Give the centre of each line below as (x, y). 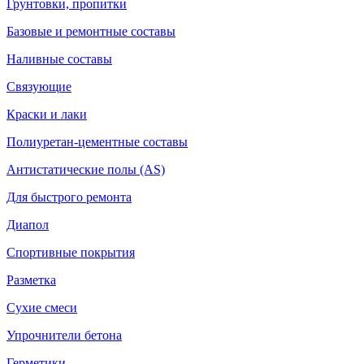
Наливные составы (59, 59)
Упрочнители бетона (64, 335)
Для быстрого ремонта (69, 197)
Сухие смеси (42, 308)
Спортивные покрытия (71, 252)
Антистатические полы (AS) (86, 169)
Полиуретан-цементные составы (97, 142)
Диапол (28, 225)
